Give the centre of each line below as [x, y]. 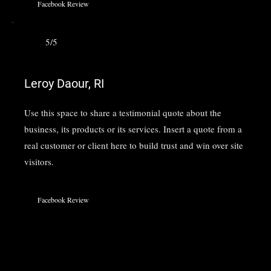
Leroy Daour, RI [64, 84]
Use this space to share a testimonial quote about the [122, 113]
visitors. [39, 162]
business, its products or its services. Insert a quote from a [133, 129]
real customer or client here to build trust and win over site [133, 145]
